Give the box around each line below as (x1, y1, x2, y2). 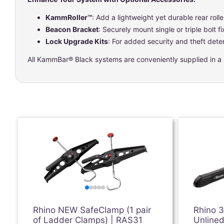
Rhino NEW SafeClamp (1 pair (33, 205, 151, 215)
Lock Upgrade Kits (45, 37, 108, 45)
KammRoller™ (45, 13, 92, 21)
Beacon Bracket (45, 25, 98, 33)
